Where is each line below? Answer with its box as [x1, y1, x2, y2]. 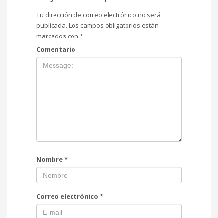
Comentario [36, 44, 75, 54]
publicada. [36, 20, 67, 30]
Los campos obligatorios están [67, 20, 159, 30]
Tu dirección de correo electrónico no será [36, 10, 161, 19]
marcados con [36, 31, 80, 40]
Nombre [36, 154, 64, 163]
